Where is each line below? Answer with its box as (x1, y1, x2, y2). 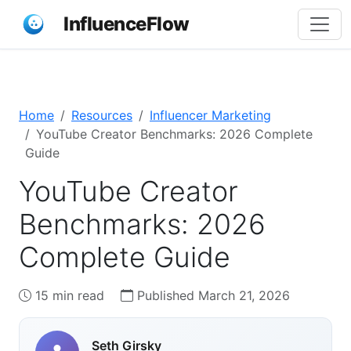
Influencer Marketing (150, 107, 271, 123)
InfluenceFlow (63, 13, 190, 35)
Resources (71, 107, 132, 123)
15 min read (31, 288, 108, 303)
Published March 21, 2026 (133, 288, 290, 303)
